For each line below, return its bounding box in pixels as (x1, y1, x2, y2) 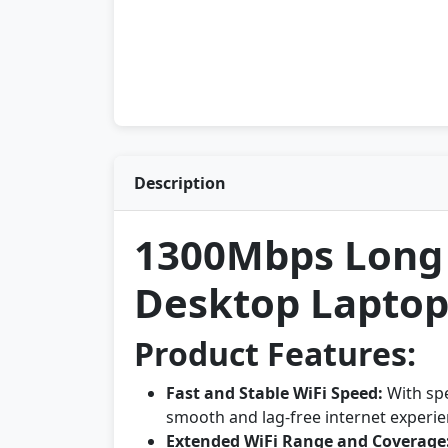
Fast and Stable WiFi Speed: (166, 382, 383, 404)
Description (134, 172, 226, 194)
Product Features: (134, 332, 416, 375)
